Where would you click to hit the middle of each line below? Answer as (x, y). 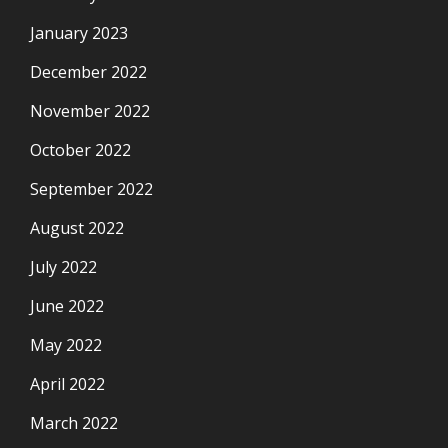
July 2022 (63, 266)
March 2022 (74, 422)
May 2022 (66, 344)
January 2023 (79, 32)
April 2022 (67, 383)
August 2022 (77, 227)
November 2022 (90, 110)
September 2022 (91, 188)
